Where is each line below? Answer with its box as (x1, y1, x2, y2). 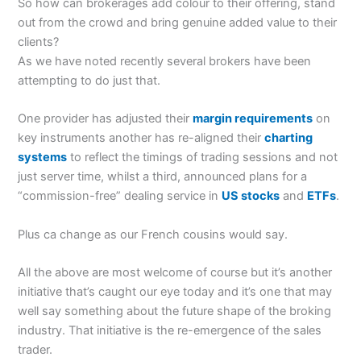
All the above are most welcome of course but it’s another (18, 264, 333, 280)
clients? (18, 34, 60, 49)
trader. (18, 342, 53, 357)
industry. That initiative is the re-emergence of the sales (18, 322, 322, 338)
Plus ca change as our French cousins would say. (18, 226, 288, 242)
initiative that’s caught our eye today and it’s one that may (18, 284, 333, 299)
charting (264, 131, 313, 146)
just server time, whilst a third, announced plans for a (18, 169, 308, 185)
